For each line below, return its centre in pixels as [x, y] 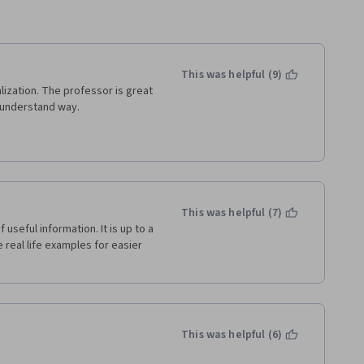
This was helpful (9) [232, 75]
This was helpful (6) [232, 335]
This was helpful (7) [232, 213]
